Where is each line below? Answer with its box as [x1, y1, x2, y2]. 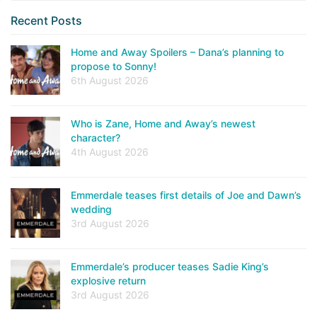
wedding [71, 203, 112, 215]
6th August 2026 [71, 74, 149, 86]
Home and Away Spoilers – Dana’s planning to [71, 46, 284, 58]
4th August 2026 [71, 146, 149, 158]
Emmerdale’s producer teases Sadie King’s [71, 260, 269, 272]
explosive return [71, 275, 146, 287]
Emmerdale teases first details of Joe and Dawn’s [71, 189, 301, 201]
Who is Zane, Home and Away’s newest [71, 117, 255, 129]
